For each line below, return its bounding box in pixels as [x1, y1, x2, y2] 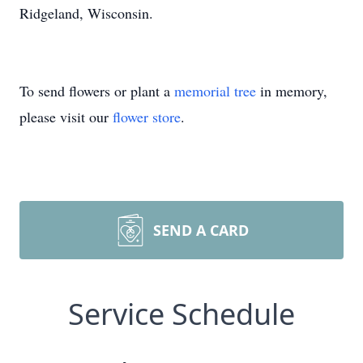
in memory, [256, 81, 327, 100]
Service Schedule [68, 294, 295, 334]
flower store [113, 107, 181, 126]
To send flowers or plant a [19, 81, 174, 100]
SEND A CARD [153, 220, 249, 240]
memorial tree [174, 81, 256, 100]
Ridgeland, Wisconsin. [19, 3, 153, 23]
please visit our [19, 107, 113, 126]
